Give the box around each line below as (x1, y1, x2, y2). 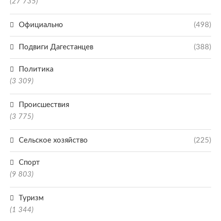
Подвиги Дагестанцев (19, 43, 93, 51)
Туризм (19, 194, 44, 202)
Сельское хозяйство (19, 137, 88, 144)
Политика (19, 66, 53, 73)
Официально (19, 21, 63, 29)
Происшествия (19, 101, 69, 109)
